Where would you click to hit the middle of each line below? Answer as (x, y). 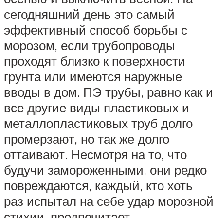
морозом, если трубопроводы (90, 45)
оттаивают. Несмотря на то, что (95, 154)
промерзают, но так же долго (87, 138)
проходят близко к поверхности (95, 61)
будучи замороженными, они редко (105, 170)
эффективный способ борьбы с (96, 29)
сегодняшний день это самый (89, 14)
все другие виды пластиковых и (97, 107)
